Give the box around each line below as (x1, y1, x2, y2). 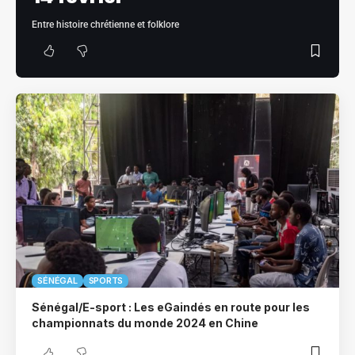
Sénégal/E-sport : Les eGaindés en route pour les (32, 300, 311, 314)
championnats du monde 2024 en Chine (32, 315, 259, 330)
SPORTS (88, 274, 124, 286)
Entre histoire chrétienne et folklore (32, 18, 179, 30)
